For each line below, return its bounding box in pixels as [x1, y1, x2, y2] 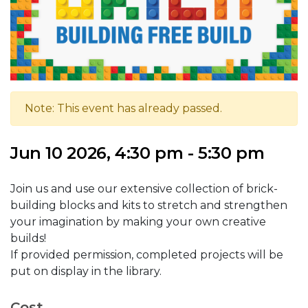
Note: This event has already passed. [25, 102, 222, 115]
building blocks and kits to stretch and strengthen [10, 199, 287, 212]
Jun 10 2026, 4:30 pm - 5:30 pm [10, 143, 265, 164]
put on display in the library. [10, 265, 164, 278]
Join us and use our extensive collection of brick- [10, 182, 278, 196]
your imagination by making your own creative [10, 215, 266, 229]
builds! [10, 232, 46, 245]
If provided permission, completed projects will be [10, 248, 283, 262]
